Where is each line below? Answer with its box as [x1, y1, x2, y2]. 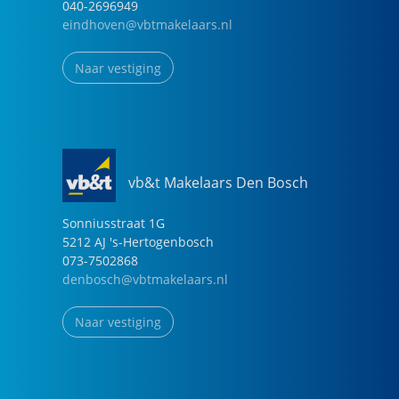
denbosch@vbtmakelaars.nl [62, 270, 228, 288]
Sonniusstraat [62, 214, 145, 232]
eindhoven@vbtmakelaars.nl [62, 16, 232, 34]
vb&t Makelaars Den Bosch [128, 173, 308, 193]
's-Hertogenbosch [110, 232, 214, 250]
